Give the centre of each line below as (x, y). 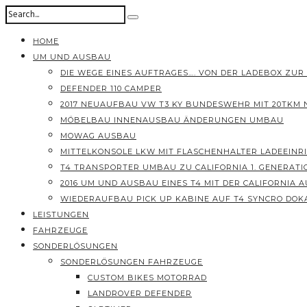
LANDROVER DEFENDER (140, 293)
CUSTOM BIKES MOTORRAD (147, 278)
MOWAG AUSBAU (98, 136)
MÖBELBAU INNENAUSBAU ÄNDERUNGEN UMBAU (172, 120)
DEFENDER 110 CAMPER (111, 88)
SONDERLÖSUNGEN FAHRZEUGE (132, 262)
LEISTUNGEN (61, 214)
